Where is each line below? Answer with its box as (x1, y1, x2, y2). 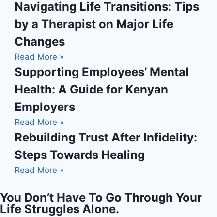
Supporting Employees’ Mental (15, 64, 189, 79)
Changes (15, 34, 65, 48)
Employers (15, 99, 75, 114)
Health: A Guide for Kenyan (15, 82, 168, 96)
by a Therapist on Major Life (15, 16, 173, 31)
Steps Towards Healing (15, 147, 145, 162)
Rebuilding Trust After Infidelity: (15, 130, 197, 144)
